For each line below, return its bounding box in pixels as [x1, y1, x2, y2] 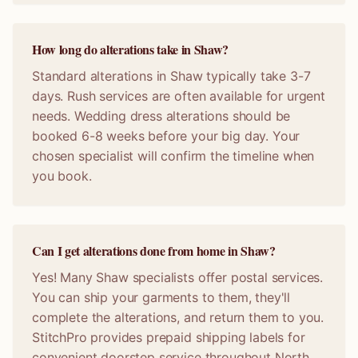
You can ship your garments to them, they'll [32, 289, 291, 305]
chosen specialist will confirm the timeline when [32, 148, 315, 164]
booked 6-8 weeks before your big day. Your [32, 128, 300, 144]
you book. [32, 168, 92, 184]
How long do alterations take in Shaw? [32, 40, 229, 58]
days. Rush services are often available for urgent [32, 88, 325, 104]
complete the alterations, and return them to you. [32, 309, 324, 325]
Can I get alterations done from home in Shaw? [32, 241, 276, 260]
